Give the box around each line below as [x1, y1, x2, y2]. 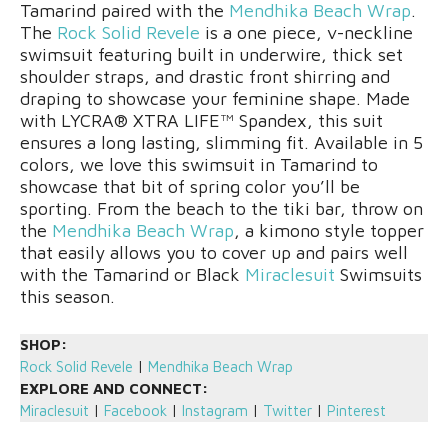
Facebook [104, 401, 167, 419]
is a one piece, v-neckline [200, 21, 413, 43]
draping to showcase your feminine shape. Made [20, 87, 410, 109]
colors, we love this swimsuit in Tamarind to [20, 153, 378, 175]
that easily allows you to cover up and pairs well [20, 241, 408, 263]
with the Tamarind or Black [20, 263, 245, 285]
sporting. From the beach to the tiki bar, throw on [20, 197, 423, 219]
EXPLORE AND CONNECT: [20, 379, 208, 397]
